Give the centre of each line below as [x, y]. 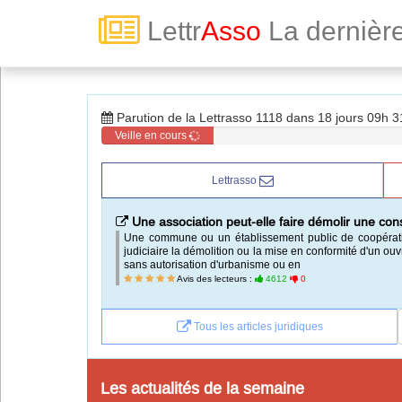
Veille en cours [153, 135]
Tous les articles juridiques [257, 326]
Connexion [58, 131]
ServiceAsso [92, 268]
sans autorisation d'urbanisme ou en [212, 264]
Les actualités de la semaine [202, 388]
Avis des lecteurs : [215, 279]
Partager [70, 323]
